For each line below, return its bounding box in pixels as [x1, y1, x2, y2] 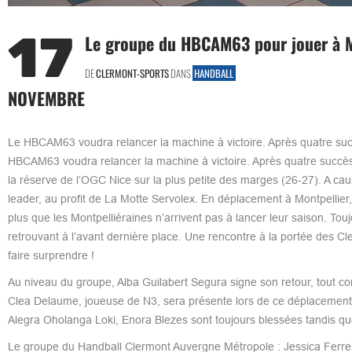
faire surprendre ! [7, 248, 94, 262]
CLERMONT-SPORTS [95, 64, 169, 81]
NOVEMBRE [7, 85, 85, 111]
